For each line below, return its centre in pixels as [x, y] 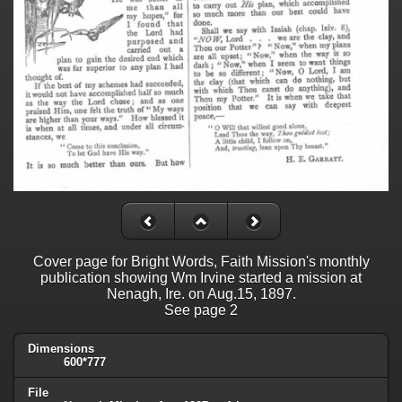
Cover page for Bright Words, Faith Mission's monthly [201, 262]
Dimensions [61, 349]
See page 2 [201, 310]
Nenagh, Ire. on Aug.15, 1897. [201, 294]
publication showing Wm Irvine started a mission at [201, 278]
